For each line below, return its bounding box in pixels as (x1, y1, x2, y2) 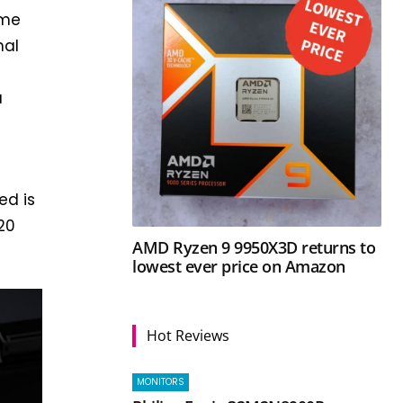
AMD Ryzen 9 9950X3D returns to (132, 236, 376, 258)
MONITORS (137, 374, 185, 389)
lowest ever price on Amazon (132, 255, 345, 277)
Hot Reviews (147, 325, 230, 345)
